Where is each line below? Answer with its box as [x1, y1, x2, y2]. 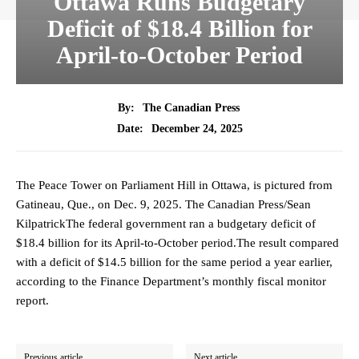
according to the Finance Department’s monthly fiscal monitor [16, 275, 326, 288]
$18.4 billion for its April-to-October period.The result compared [16, 236, 339, 250]
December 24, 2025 [151, 122, 243, 135]
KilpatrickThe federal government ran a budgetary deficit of [16, 217, 316, 231]
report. [16, 294, 49, 308]
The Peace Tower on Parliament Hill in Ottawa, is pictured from [16, 179, 333, 192]
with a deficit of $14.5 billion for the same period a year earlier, [16, 256, 333, 269]
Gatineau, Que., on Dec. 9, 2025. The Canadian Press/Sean [16, 198, 311, 212]
